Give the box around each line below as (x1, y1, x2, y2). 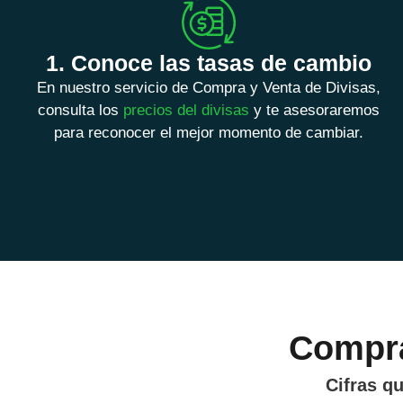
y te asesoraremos (249, 102, 380, 120)
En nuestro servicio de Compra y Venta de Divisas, (37, 79, 381, 97)
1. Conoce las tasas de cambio (46, 50, 372, 76)
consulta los (38, 102, 123, 120)
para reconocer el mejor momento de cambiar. (54, 124, 363, 142)
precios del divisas (123, 102, 249, 120)
